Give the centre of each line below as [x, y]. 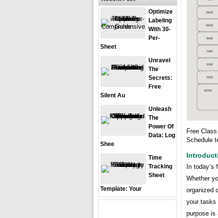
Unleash [160, 109]
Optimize [161, 12]
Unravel [159, 60]
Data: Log [162, 135]
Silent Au [113, 95]
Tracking [160, 166]
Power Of [161, 127]
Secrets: [160, 78]
